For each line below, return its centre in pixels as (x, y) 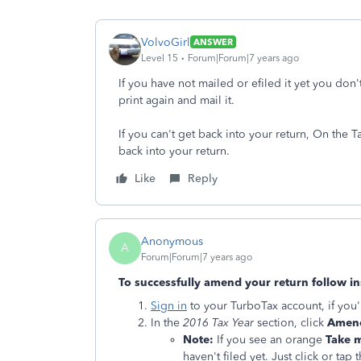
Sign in (169, 306)
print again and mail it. (176, 100)
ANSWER (213, 42)
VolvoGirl (166, 42)
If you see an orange (270, 340)
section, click (290, 323)
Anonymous (172, 241)
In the (167, 323)
